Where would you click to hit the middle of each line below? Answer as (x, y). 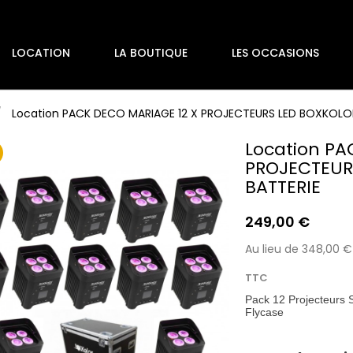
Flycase (265, 312)
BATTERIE (283, 187)
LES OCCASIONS (275, 53)
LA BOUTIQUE (151, 53)
